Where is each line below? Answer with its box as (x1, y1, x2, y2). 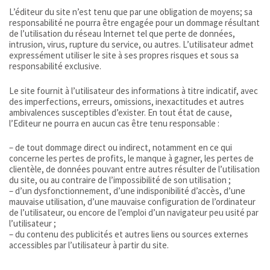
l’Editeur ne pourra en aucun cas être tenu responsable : (9, 117, 219, 129)
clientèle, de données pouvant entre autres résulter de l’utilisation (9, 163, 260, 175)
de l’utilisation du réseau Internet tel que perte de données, (9, 28, 235, 40)
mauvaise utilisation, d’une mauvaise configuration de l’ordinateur (9, 196, 256, 208)
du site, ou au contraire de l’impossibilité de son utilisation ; (9, 174, 231, 186)
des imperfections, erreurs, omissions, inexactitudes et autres (9, 95, 244, 107)
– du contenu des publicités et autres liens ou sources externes (9, 228, 248, 240)
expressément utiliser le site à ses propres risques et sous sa (9, 49, 239, 61)
